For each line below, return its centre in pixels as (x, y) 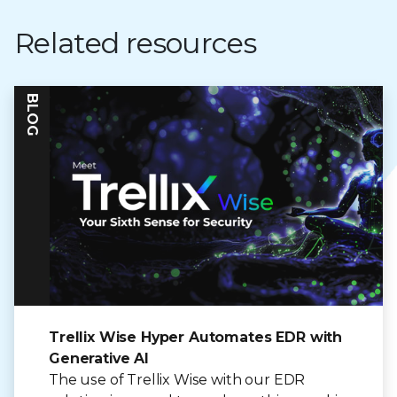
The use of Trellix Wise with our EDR (177, 380)
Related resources (136, 43)
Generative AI (99, 359)
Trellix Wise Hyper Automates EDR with (196, 338)
